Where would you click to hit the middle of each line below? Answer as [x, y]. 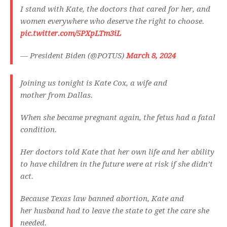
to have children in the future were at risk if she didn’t [117, 164]
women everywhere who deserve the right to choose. [112, 22]
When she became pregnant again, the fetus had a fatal [118, 118]
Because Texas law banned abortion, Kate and [102, 199]
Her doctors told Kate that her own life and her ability [117, 152]
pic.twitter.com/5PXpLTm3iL [71, 34]
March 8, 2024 [151, 56]
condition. [40, 130]
